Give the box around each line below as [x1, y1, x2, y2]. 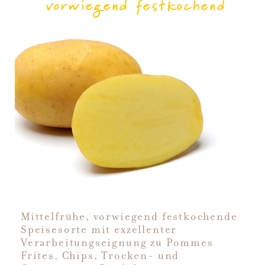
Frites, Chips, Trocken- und [21, 249, 180, 262]
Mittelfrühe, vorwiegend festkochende [21, 210, 238, 223]
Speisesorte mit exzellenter [21, 223, 177, 236]
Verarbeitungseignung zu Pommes [21, 236, 214, 249]
